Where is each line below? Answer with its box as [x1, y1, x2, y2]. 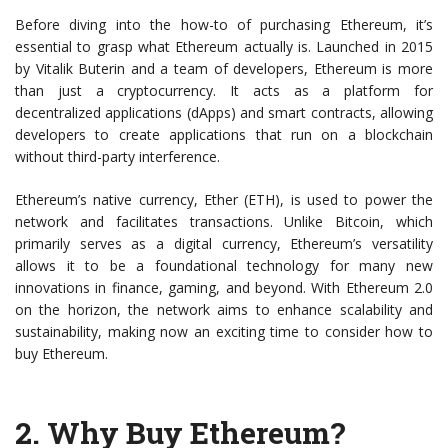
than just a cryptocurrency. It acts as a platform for [15, 81, 433, 101]
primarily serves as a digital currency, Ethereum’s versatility [15, 234, 433, 254]
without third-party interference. [15, 147, 220, 167]
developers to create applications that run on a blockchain [15, 125, 433, 145]
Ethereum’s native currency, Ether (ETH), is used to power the [15, 190, 433, 210]
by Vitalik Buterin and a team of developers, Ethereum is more [15, 59, 433, 79]
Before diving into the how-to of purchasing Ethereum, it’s [15, 15, 433, 35]
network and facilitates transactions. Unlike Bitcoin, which [15, 212, 433, 232]
